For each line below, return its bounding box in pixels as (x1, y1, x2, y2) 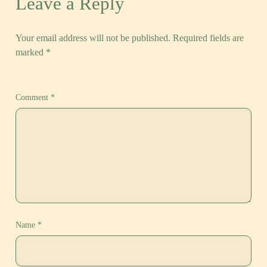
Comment (15, 93, 51, 103)
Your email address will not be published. (15, 33, 171, 44)
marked (15, 47, 46, 58)
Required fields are (173, 33, 244, 44)
